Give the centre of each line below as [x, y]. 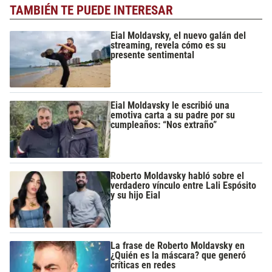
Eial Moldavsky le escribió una [170, 106]
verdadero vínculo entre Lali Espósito [184, 185]
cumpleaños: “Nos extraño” [164, 125]
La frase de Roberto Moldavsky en [178, 245]
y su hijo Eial [136, 195]
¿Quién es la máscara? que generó [178, 255]
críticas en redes [143, 265]
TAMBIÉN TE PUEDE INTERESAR [91, 11]
